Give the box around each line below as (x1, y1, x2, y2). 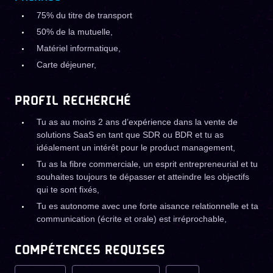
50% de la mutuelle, (37, 27, 113, 37)
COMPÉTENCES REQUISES (15, 242, 165, 259)
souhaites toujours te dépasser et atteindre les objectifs (37, 172, 249, 182)
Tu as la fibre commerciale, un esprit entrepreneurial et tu (37, 159, 258, 169)
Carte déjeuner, (37, 60, 96, 69)
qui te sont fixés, (37, 185, 99, 194)
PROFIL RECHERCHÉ (15, 93, 131, 110)
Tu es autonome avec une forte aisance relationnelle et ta (37, 201, 258, 211)
